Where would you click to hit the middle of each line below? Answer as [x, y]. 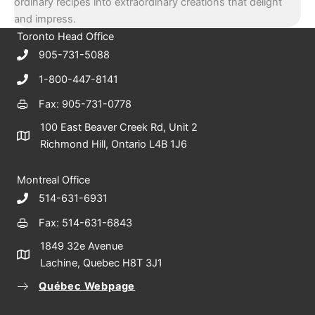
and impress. [45, 19]
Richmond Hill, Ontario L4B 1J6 [114, 144]
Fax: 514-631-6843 [85, 223]
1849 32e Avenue [82, 246]
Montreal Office [53, 180]
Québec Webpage [87, 286]
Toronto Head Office [65, 36]
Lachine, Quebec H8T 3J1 [101, 263]
